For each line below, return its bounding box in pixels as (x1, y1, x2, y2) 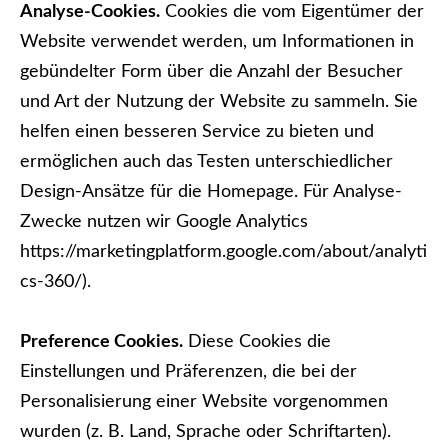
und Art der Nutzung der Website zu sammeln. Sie (20, 93, 418, 111)
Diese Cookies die (183, 333, 331, 351)
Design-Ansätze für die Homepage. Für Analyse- (20, 183, 402, 201)
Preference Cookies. (20, 333, 183, 351)
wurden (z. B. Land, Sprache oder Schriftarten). (20, 423, 391, 441)
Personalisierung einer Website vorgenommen (20, 393, 388, 411)
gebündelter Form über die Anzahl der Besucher (20, 63, 403, 81)
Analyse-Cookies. (20, 3, 160, 21)
